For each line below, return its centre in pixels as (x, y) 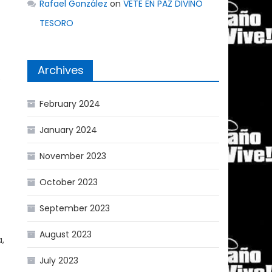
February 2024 (70, 104)
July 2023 (59, 260)
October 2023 (69, 182)
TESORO (57, 23)
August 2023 (66, 234)
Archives (61, 70)
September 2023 (75, 208)
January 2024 (69, 130)
